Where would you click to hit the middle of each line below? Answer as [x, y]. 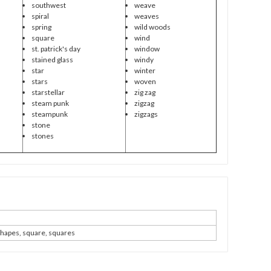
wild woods [152, 27]
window [147, 48]
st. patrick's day [56, 48]
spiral [40, 16]
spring [41, 27]
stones [42, 135]
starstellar [48, 92]
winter [145, 70]
